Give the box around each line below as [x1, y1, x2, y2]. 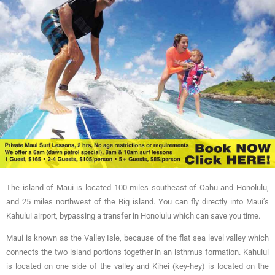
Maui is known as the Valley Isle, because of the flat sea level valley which [6, 233, 269, 242]
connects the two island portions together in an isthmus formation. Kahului [6, 247, 269, 257]
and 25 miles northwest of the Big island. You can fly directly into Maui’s [6, 196, 269, 206]
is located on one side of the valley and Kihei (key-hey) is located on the [6, 261, 269, 271]
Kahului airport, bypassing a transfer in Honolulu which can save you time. [6, 211, 262, 220]
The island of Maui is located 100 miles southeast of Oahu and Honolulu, [6, 182, 269, 192]
